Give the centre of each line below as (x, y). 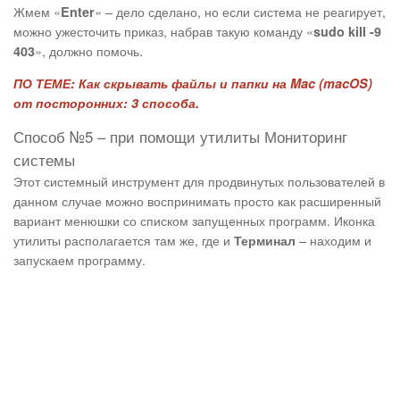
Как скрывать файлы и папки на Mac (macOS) (224, 83)
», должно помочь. (89, 51)
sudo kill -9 (347, 32)
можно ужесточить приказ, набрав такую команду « (163, 31)
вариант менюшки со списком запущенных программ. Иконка (194, 221)
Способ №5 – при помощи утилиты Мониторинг (180, 137)
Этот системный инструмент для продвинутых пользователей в (199, 181)
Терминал (265, 241)
